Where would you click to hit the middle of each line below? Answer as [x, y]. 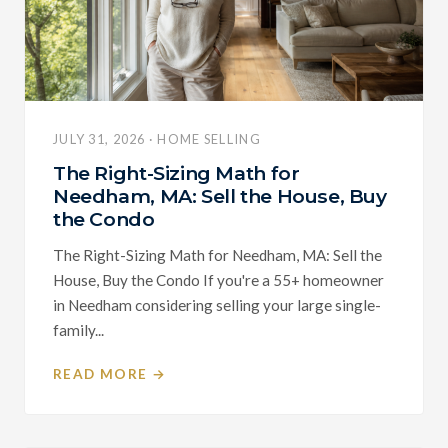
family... [78, 329]
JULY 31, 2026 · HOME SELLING [157, 138]
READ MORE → [109, 373]
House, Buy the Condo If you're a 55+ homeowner [218, 279]
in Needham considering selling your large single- [217, 304]
